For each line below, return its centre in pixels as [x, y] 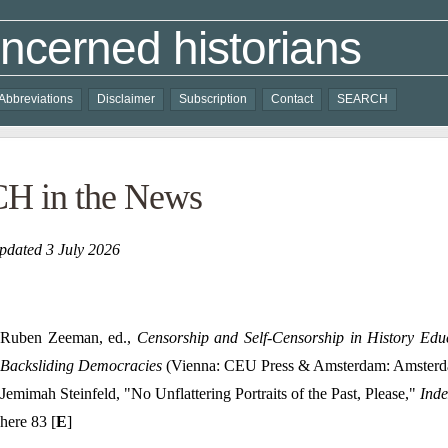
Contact [292, 99]
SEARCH [362, 99]
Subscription [213, 99]
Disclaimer [126, 99]
